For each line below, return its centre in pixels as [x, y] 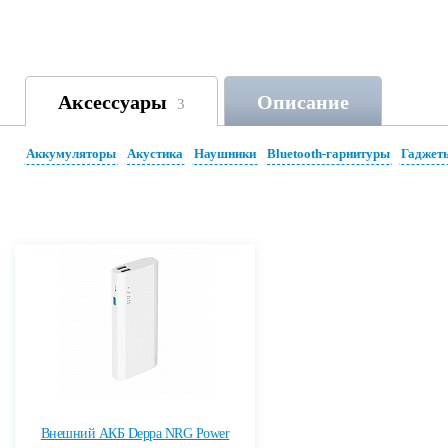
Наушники [225, 153]
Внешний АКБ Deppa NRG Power [135, 433]
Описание [303, 102]
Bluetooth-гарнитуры [328, 153]
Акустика [155, 153]
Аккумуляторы [71, 153]
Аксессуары [112, 102]
